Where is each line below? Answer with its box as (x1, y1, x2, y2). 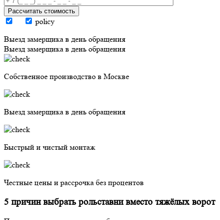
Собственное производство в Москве (4, 71, 129, 81)
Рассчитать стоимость (8, 7, 75, 15)
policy (35, 16, 55, 26)
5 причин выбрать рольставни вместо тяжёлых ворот (4, 196, 215, 207)
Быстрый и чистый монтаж (4, 142, 95, 152)
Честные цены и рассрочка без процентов (4, 177, 144, 187)
